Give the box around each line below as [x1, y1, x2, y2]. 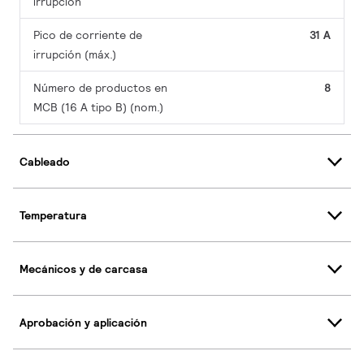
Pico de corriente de [33, 28, 142, 43]
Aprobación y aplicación [19, 314, 147, 330]
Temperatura [19, 207, 87, 223]
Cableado [19, 154, 70, 169]
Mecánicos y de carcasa [19, 261, 148, 276]
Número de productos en [33, 80, 167, 96]
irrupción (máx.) [33, 47, 116, 63]
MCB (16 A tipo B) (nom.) [33, 100, 163, 115]
